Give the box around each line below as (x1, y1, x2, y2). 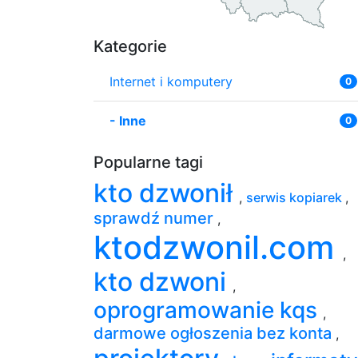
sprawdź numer (93, 208, 217, 228)
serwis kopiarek (246, 189, 345, 205)
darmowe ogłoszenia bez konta (93, 323, 336, 343)
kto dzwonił (93, 177, 239, 209)
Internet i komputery (109, 73, 233, 89)
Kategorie (93, 36, 167, 56)
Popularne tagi (93, 152, 203, 172)
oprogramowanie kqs (93, 296, 323, 324)
